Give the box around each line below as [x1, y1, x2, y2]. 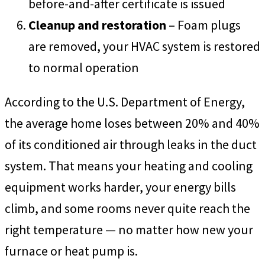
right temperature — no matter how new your [5, 221, 253, 238]
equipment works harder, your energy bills [5, 178, 236, 195]
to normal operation [28, 59, 139, 76]
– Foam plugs [166, 16, 241, 33]
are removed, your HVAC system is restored [28, 37, 260, 54]
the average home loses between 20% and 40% [5, 114, 260, 131]
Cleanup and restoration [28, 16, 166, 33]
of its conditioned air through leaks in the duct [5, 135, 257, 153]
